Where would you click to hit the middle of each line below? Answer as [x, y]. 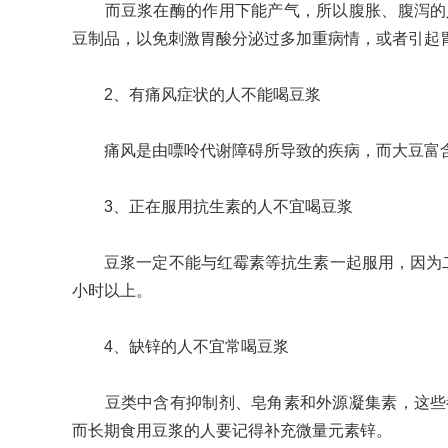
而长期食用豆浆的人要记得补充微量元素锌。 [232, 430]
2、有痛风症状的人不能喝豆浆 [196, 94]
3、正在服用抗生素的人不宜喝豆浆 [212, 206]
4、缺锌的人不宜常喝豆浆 [180, 346]
